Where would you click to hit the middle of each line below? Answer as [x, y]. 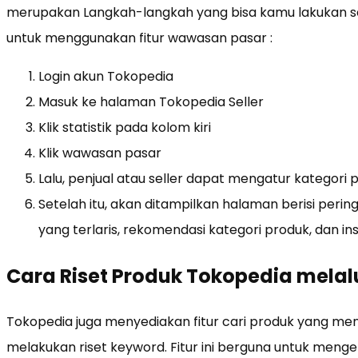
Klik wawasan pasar [100, 153]
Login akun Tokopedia [106, 76]
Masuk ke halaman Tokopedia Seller [151, 101]
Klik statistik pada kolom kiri [125, 127]
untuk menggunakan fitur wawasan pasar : [139, 38]
